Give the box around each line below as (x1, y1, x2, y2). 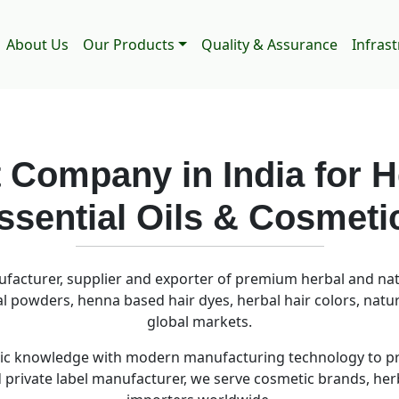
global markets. (147, 290, 252, 311)
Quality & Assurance (201, 35, 338, 55)
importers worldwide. (126, 369, 273, 389)
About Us (6, 35, 69, 55)
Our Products (83, 35, 175, 55)
